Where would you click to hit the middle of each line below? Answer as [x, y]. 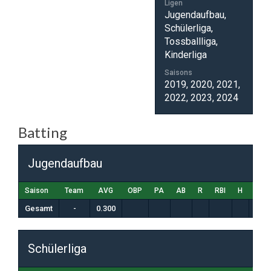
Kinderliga [186, 55]
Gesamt [39, 208]
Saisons [178, 73]
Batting [43, 132]
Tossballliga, [191, 41]
